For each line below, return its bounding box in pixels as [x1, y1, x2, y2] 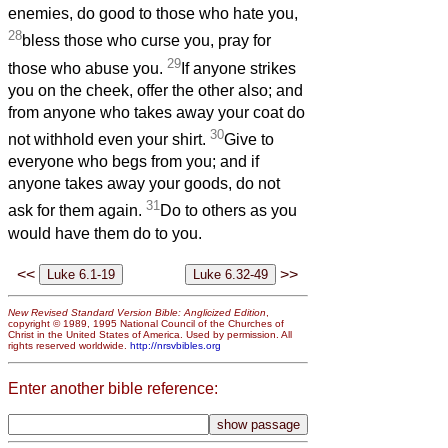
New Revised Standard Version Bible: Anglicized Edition [8, 307, 266, 319]
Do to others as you [160, 202, 297, 220]
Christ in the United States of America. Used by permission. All [8, 329, 292, 341]
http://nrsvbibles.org [130, 340, 221, 352]
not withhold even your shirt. [8, 131, 210, 149]
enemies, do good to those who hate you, [8, 5, 298, 23]
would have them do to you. [8, 224, 202, 242]
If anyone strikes [181, 60, 296, 78]
